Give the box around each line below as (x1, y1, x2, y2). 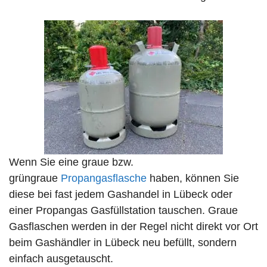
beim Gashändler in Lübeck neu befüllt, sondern (9, 237, 237, 249)
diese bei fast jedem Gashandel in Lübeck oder (9, 188, 232, 201)
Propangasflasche (61, 172, 147, 185)
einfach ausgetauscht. (9, 253, 113, 265)
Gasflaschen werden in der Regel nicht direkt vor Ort (9, 221, 258, 233)
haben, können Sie (147, 172, 239, 185)
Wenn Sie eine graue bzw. (9, 156, 133, 169)
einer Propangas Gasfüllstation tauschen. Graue (9, 204, 238, 217)
